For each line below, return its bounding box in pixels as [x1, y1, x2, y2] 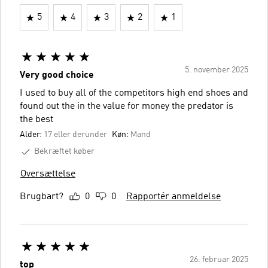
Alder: [20, 130, 44, 139]
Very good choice [20, 71, 94, 80]
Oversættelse [20, 169, 75, 179]
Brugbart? [20, 191, 63, 202]
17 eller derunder [44, 130, 107, 139]
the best [20, 115, 53, 124]
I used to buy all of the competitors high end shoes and [20, 89, 248, 98]
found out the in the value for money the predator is [20, 102, 233, 111]
